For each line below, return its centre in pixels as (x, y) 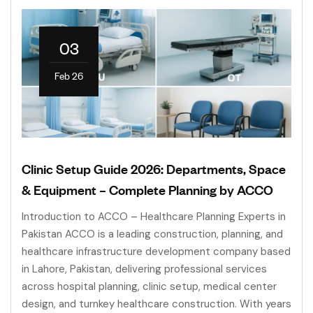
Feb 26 (69, 75)
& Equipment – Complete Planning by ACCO (147, 189)
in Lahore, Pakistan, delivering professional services (144, 269)
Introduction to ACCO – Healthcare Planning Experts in (154, 216)
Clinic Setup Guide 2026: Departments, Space (154, 168)
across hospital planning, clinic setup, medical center (149, 286)
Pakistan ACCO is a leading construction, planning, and (152, 234)
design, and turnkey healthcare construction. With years (156, 304)
